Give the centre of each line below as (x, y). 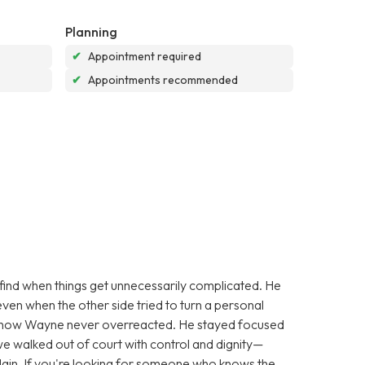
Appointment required (145, 56)
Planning (91, 31)
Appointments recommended (163, 79)
